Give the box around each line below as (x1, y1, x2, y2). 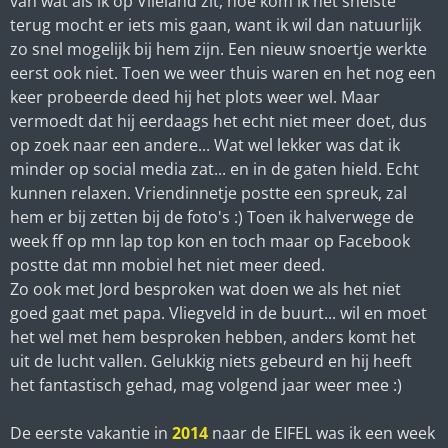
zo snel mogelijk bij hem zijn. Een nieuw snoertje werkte (10, 37, 427, 60)
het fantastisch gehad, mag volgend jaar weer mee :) (10, 373, 406, 396)
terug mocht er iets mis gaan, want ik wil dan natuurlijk (10, 13, 421, 36)
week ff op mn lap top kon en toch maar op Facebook (10, 229, 410, 252)
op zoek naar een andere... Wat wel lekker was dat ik (10, 133, 400, 156)
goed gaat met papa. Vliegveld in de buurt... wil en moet (10, 301, 427, 324)
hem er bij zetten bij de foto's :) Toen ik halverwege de (10, 205, 414, 228)
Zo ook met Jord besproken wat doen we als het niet (10, 277, 401, 300)
